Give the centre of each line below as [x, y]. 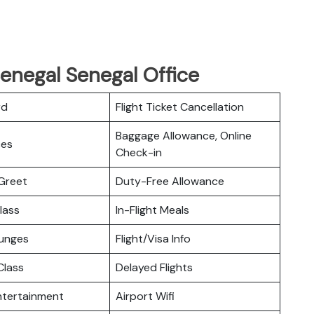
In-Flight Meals [152, 210]
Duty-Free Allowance [170, 181]
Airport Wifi [145, 296]
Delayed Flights [154, 267]
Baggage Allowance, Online [184, 135]
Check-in [139, 152]
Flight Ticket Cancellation [180, 107]
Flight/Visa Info [153, 238]
